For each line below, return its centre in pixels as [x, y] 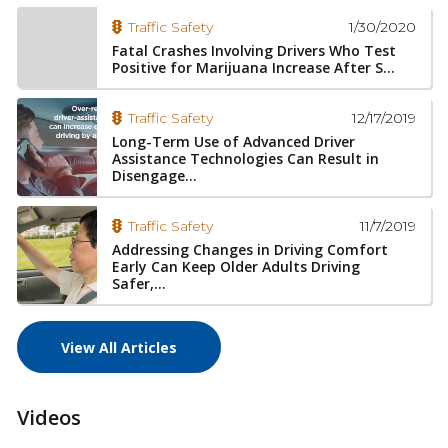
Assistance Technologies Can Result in [245, 158]
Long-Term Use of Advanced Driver [233, 141]
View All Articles [118, 348]
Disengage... [154, 175]
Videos [48, 418]
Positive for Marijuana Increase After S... [253, 67]
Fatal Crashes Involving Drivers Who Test [253, 50]
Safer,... [138, 283]
